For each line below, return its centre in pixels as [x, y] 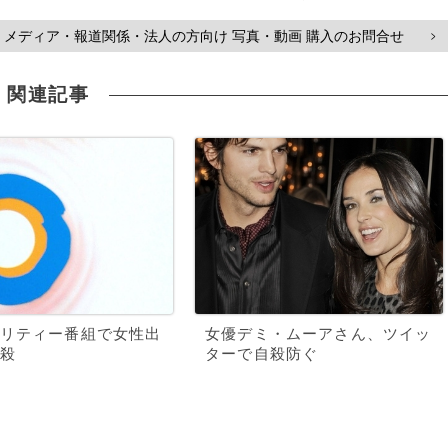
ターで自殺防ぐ [262, 354]
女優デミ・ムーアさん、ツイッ [318, 334]
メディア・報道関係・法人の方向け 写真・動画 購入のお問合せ [204, 36]
